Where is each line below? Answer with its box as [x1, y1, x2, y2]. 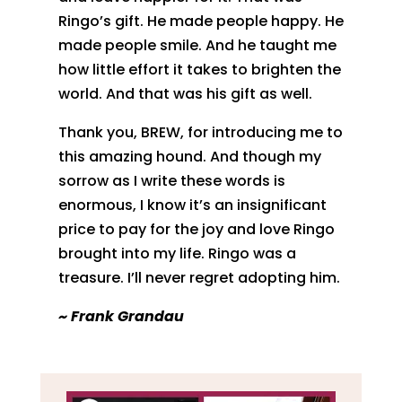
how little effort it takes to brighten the [57, 58, 341, 80]
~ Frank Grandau [57, 305, 184, 327]
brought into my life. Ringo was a [57, 242, 296, 264]
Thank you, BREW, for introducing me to [57, 121, 343, 143]
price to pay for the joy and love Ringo [57, 218, 335, 240]
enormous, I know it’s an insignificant [57, 194, 327, 215]
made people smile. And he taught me [57, 34, 336, 56]
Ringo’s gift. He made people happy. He [57, 10, 344, 31]
